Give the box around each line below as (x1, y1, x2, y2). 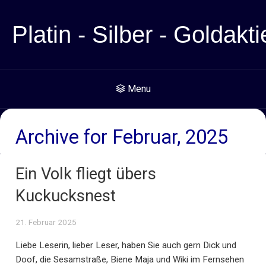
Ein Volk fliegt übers (15, 164, 156, 184)
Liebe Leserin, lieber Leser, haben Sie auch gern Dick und (15, 239, 236, 251)
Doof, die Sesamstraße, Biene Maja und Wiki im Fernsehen (15, 254, 244, 265)
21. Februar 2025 (15, 217, 77, 227)
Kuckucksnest (15, 186, 116, 206)
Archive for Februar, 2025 (15, 126, 228, 148)
